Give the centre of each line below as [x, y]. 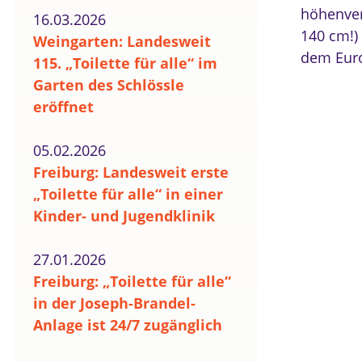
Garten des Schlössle [109, 85]
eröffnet [63, 107]
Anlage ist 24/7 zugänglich [128, 325]
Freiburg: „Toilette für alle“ [132, 281]
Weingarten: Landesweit [122, 41]
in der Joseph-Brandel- [114, 303]
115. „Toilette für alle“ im [125, 63]
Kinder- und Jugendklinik [124, 216]
